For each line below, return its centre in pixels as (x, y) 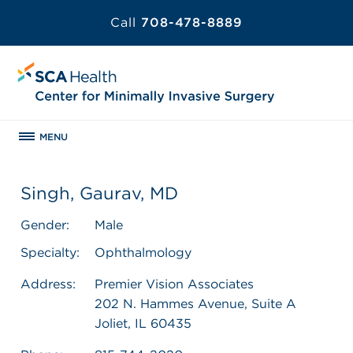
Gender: (45, 225)
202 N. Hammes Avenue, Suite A (195, 303)
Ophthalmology (143, 252)
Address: (48, 284)
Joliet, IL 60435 (143, 323)
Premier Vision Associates (174, 284)
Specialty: (50, 252)
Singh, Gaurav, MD (99, 193)
